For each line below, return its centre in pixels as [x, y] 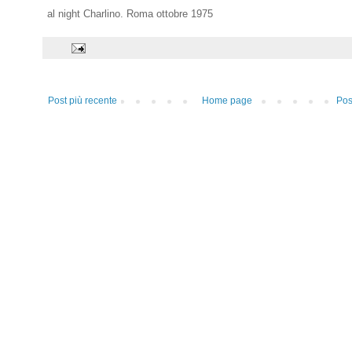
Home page [227, 101]
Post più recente [82, 101]
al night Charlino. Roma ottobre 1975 [128, 14]
